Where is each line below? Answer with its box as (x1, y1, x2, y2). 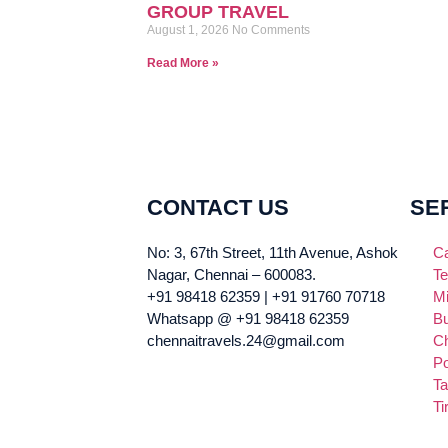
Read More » (147, 56, 219, 70)
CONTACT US (147, 195, 289, 220)
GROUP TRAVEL (147, 2, 289, 22)
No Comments (232, 23, 310, 37)
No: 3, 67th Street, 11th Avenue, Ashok (147, 244, 398, 261)
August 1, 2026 (147, 23, 232, 37)
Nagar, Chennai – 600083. (147, 266, 316, 283)
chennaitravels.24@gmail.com (147, 332, 345, 349)
